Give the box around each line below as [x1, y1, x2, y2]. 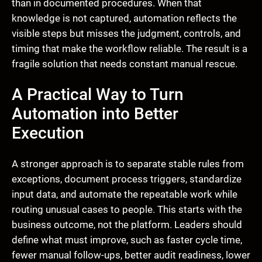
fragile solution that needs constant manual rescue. [12, 57, 237, 70]
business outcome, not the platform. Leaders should [12, 218, 242, 230]
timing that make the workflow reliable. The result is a [12, 42, 247, 54]
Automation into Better [12, 104, 178, 123]
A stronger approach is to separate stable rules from [12, 157, 244, 170]
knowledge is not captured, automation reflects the [12, 12, 237, 24]
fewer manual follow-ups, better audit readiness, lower [12, 249, 250, 261]
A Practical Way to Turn [12, 84, 184, 104]
